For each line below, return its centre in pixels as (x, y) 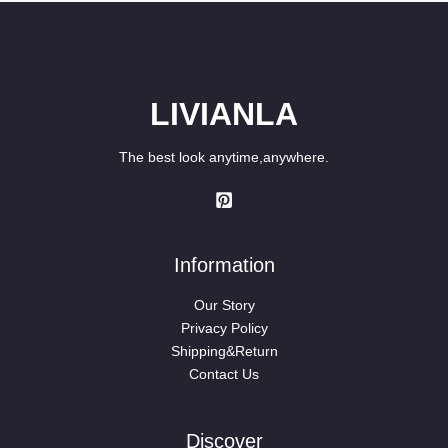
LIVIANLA (224, 114)
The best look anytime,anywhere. (224, 157)
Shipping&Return (224, 351)
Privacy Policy (224, 328)
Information (224, 265)
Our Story (224, 305)
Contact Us (224, 374)
